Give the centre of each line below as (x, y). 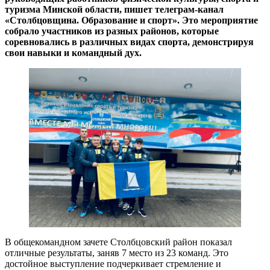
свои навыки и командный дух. (73, 52)
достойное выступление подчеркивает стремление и (113, 263)
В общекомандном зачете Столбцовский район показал (118, 242)
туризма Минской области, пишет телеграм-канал (114, 9)
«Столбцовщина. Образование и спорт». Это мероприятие (131, 20)
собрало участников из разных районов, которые (112, 31)
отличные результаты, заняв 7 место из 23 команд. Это (117, 253)
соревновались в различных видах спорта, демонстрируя (129, 42)
